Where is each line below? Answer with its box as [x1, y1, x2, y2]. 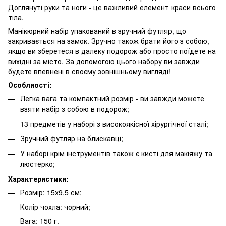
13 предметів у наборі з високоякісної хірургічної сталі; [20, 118, 208, 129]
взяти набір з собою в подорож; [20, 103, 129, 114]
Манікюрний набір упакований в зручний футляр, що [8, 25, 186, 36]
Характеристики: [8, 174, 69, 184]
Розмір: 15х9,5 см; [20, 187, 82, 198]
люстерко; [20, 158, 55, 169]
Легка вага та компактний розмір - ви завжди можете [20, 93, 204, 103]
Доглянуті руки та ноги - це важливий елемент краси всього [8, 2, 216, 12]
